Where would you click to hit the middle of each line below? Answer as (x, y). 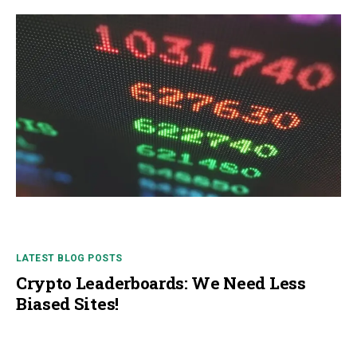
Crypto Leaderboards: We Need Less (161, 283)
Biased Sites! (67, 304)
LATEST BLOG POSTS (69, 259)
